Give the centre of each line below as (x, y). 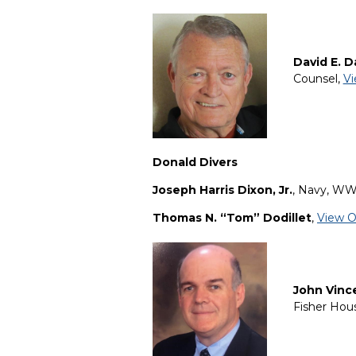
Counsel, (318, 78)
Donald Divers (195, 162)
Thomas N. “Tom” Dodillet (232, 217)
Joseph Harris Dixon (213, 190)
